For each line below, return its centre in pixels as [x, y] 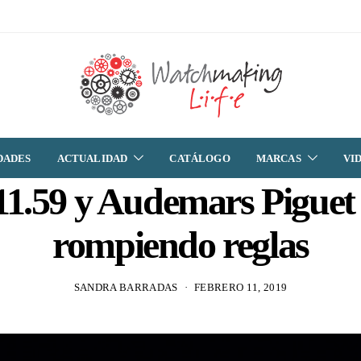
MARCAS [278, 158]
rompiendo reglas [180, 244]
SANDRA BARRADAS [126, 287]
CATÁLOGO [200, 158]
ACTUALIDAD [92, 158]
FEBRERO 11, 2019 [241, 287]
